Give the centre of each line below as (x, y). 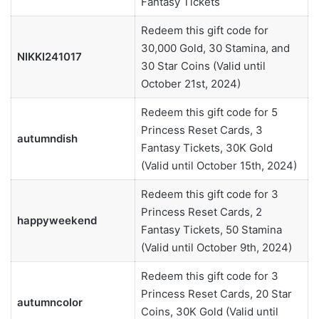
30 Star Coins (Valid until (203, 66)
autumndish (47, 139)
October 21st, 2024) (190, 84)
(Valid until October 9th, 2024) (216, 248)
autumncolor (49, 303)
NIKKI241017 (49, 57)
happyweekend (57, 221)
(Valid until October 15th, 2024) (219, 166)
